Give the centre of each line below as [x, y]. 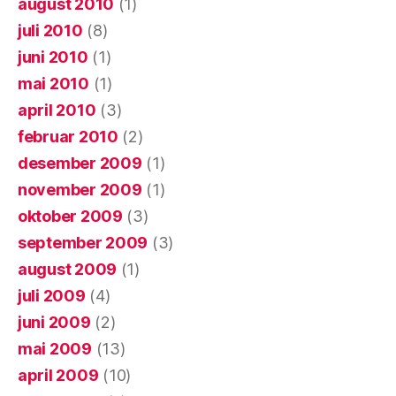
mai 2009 [55, 349]
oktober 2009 [70, 217]
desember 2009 [80, 164]
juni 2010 [53, 57]
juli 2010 [50, 31]
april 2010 [57, 110]
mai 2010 [53, 84]
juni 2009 [54, 323]
